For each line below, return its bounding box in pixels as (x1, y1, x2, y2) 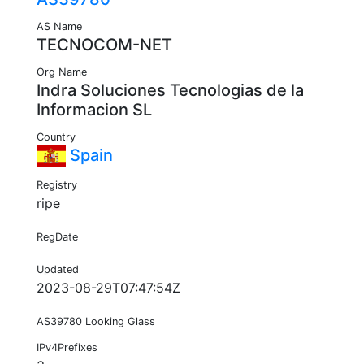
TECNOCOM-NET (37, 35, 172, 55)
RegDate (37, 231, 78, 244)
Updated (37, 263, 79, 276)
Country (37, 131, 76, 144)
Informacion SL (37, 100, 152, 120)
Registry (37, 179, 77, 192)
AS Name (37, 20, 82, 33)
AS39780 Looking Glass (37, 315, 155, 328)
